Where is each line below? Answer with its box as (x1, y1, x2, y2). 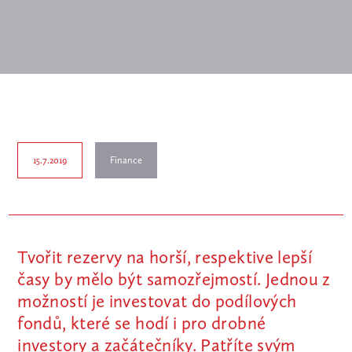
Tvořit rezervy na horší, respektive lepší (17, 246, 313, 268)
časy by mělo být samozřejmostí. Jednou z (17, 268, 331, 290)
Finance (109, 154, 142, 167)
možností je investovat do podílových (17, 290, 297, 312)
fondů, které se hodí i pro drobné (17, 312, 266, 334)
